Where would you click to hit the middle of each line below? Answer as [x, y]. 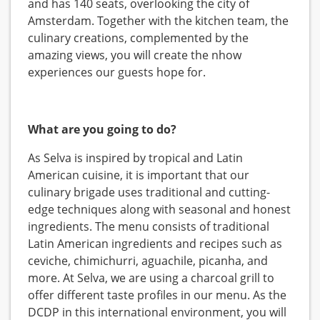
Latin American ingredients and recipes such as [155, 244]
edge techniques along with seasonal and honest [159, 210]
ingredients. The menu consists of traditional [149, 227]
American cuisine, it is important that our [139, 175]
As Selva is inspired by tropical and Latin [135, 158]
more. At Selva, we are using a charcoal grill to [151, 278]
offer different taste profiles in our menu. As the [157, 295]
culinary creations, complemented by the [138, 38]
